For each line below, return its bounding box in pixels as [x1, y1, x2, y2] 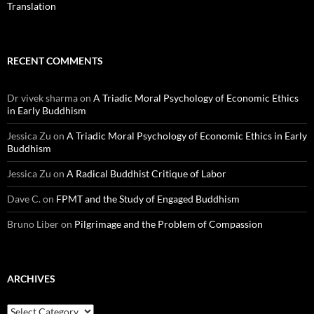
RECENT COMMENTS [7, 54, 103, 67]
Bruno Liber [7, 217, 59, 230]
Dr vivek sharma [7, 91, 78, 104]
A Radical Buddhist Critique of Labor [67, 167, 226, 179]
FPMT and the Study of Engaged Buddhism [56, 192, 240, 205]
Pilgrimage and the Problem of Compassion [74, 217, 263, 230]
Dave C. [7, 192, 41, 205]
